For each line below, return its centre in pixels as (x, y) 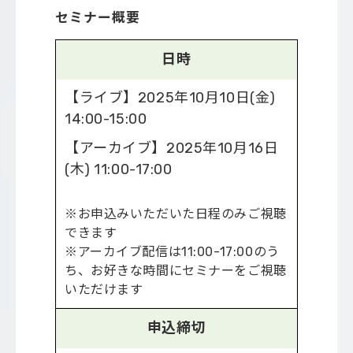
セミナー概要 (98, 17)
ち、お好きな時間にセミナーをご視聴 (176, 271)
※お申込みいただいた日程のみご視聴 (176, 214)
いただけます (104, 290)
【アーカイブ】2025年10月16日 (172, 149)
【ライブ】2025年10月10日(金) (170, 98)
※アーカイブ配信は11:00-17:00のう (172, 252)
